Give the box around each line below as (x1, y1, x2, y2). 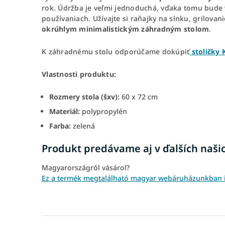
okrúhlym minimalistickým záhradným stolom (42, 24, 209, 34)
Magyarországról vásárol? (42, 163, 130, 173)
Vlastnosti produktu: (42, 69, 116, 79)
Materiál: (49, 106, 80, 116)
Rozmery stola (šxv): (49, 91, 122, 101)
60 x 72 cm (122, 91, 158, 101)
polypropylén (80, 106, 127, 116)
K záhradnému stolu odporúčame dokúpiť (42, 46, 190, 56)
